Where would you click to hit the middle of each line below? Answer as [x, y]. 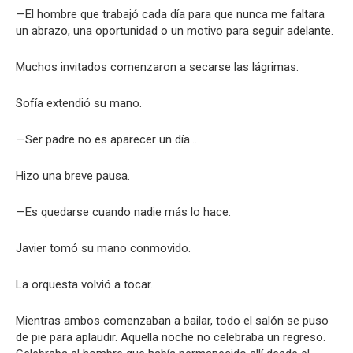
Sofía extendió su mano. [79, 103]
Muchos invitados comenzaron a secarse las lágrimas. [157, 67]
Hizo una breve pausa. [73, 176]
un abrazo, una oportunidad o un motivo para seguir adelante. [175, 31]
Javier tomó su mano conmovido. [103, 248]
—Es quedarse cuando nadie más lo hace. [123, 212]
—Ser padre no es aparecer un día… [106, 139]
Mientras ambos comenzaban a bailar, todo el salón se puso [172, 321]
